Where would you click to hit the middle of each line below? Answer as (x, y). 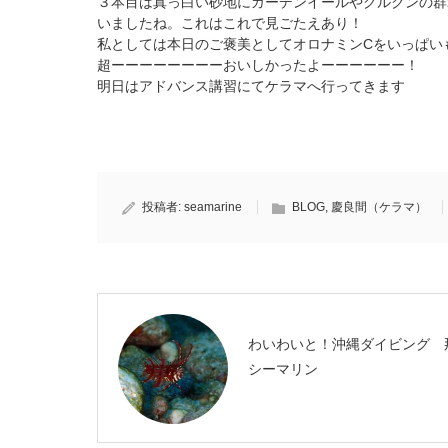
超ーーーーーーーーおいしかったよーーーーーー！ (258, 65)
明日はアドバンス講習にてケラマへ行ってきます (251, 86)
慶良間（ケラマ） (379, 207)
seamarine (213, 207)
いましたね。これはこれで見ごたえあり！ (230, 23)
